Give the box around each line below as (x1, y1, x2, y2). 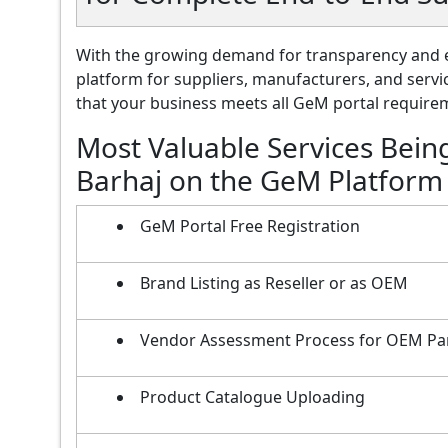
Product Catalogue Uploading (140, 385, 365, 408)
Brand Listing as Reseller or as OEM (140, 271, 408, 294)
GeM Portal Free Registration (140, 214, 360, 237)
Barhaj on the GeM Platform (76, 160, 443, 199)
